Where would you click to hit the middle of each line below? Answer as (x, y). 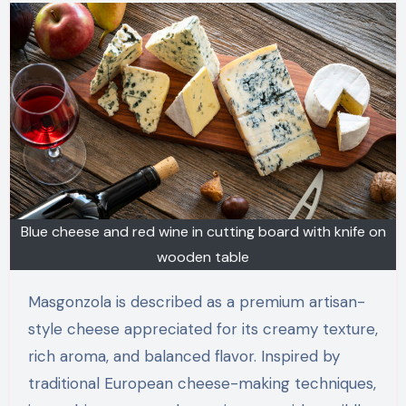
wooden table (203, 257)
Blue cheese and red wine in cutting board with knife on (203, 232)
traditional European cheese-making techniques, (202, 384)
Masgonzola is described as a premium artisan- (34, 302)
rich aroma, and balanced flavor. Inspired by (184, 357)
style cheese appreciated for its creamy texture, (203, 329)
